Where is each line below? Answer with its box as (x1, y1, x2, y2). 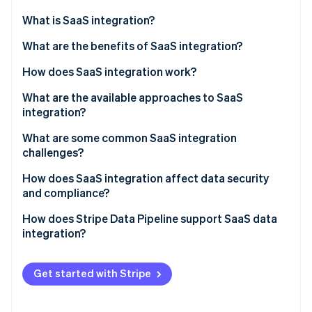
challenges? (22, 145, 84, 160)
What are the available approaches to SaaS (22, 90, 243, 105)
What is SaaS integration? (22, 13, 155, 28)
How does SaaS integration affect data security (22, 171, 269, 186)
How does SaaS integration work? (22, 64, 196, 79)
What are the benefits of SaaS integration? (22, 38, 242, 54)
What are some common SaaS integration (22, 130, 237, 146)
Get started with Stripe (33, 266, 151, 281)
